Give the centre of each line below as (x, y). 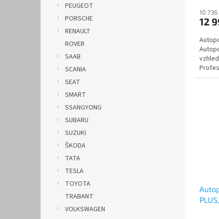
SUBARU (77, 120)
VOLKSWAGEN (85, 209)
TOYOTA (78, 184)
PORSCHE (79, 19)
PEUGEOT (79, 6)
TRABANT (79, 197)
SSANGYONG (83, 108)
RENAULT (78, 31)
